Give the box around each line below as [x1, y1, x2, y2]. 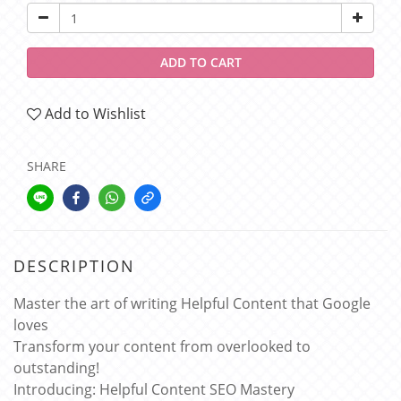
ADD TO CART [159, 54, 242, 71]
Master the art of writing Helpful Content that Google [13, 294, 371, 313]
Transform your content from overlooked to [13, 337, 311, 356]
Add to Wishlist [45, 104, 146, 124]
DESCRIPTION [13, 255, 135, 277]
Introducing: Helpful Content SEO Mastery [13, 380, 294, 399]
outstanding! [13, 358, 99, 378]
